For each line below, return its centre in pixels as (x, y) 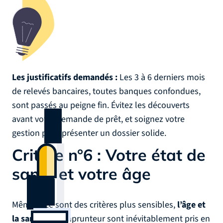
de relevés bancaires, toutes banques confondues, (106, 91)
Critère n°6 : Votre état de (109, 155)
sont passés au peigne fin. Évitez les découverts (101, 105)
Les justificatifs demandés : (65, 77)
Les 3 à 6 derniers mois (161, 77)
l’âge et (191, 205)
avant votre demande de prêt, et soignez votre (98, 119)
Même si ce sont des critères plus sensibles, (95, 205)
